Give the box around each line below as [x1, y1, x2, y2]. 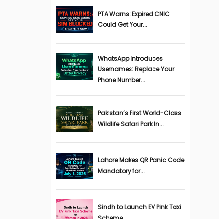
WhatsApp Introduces [97, 54, 163, 63]
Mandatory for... [97, 167, 145, 175]
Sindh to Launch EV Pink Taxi [97, 203, 181, 211]
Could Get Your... [97, 21, 147, 29]
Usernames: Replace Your [97, 65, 174, 73]
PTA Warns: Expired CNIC [97, 10, 170, 18]
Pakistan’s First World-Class [97, 109, 181, 117]
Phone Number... [97, 76, 145, 84]
